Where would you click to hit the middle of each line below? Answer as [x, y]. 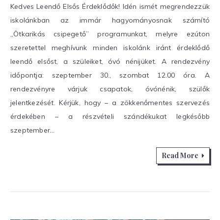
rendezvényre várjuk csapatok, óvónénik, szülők [110, 89]
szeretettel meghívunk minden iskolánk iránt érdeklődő [110, 48]
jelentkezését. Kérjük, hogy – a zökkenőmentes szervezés [110, 103]
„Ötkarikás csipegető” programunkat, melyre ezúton [110, 34]
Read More [180, 156]
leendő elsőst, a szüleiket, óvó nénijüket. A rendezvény [110, 62]
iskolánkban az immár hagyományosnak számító [110, 20]
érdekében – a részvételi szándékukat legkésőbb [110, 117]
